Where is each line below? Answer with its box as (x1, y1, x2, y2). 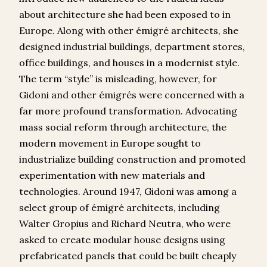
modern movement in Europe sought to (19, 137, 201, 150)
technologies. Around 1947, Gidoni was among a (19, 185, 237, 198)
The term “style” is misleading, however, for (19, 73, 217, 85)
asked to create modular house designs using (19, 234, 225, 246)
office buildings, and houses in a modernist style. (19, 57, 240, 69)
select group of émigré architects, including (19, 201, 220, 214)
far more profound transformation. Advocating (19, 105, 237, 117)
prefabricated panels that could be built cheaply (19, 250, 236, 262)
